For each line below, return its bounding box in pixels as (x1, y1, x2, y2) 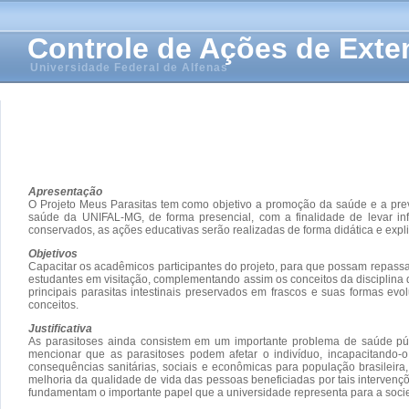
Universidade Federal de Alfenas (30, 61, 228, 74)
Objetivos (28, 246, 78, 260)
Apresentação (28, 184, 102, 198)
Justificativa (28, 321, 92, 335)
